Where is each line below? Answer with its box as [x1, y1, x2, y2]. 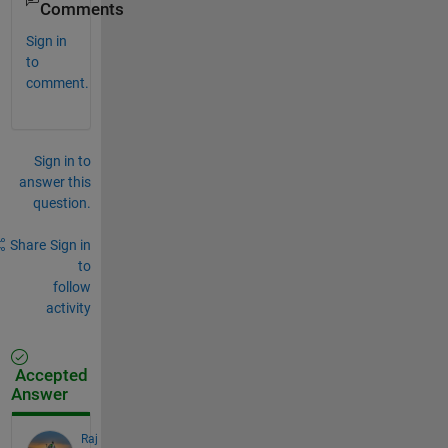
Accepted [10, 365, 88, 385]
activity [45, 299, 91, 316]
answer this [18, 173, 91, 190]
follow [52, 278, 91, 295]
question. [32, 194, 91, 211]
